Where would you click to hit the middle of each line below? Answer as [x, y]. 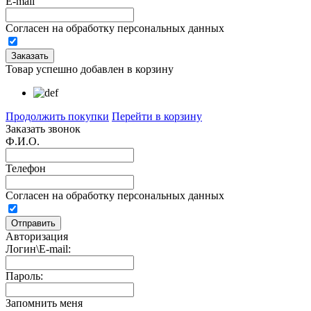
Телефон [26, 169]
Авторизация [37, 237]
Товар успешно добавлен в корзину [90, 69]
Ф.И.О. [23, 142]
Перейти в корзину [157, 117]
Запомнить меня [44, 303]
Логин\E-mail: [38, 249]
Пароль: [24, 276]
